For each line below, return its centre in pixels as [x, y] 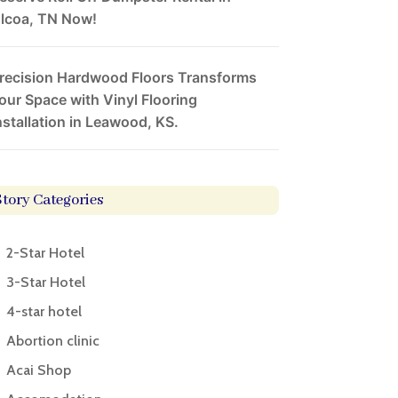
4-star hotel [44, 312]
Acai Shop [38, 370]
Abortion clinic [52, 341]
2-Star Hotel [45, 253]
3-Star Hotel [45, 283]
